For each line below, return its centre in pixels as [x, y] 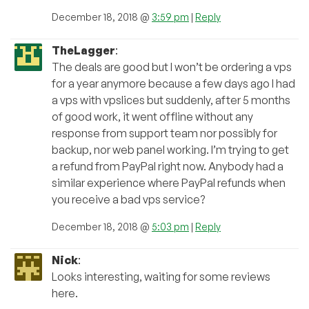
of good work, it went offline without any [152, 117]
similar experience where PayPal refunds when [169, 183]
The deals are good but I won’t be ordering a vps [172, 67]
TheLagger [83, 51]
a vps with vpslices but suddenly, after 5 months [171, 100]
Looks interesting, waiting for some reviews [161, 277]
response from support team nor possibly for [165, 133]
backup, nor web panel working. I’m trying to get [170, 150]
